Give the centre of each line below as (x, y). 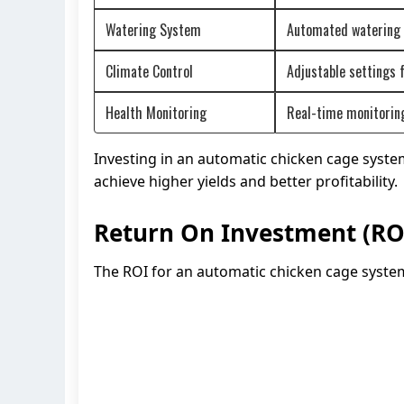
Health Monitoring (156, 112)
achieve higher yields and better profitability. (246, 181)
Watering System (153, 29)
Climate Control (149, 71)
